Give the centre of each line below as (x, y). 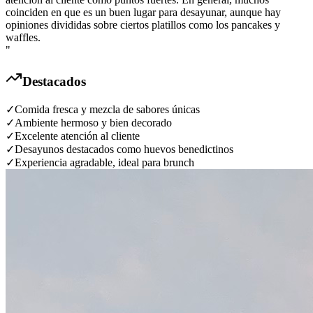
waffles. (23, 37)
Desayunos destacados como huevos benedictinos (124, 150)
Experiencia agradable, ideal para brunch (104, 163)
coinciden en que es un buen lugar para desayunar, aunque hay (143, 12)
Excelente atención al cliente (77, 136)
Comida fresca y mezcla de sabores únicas (107, 110)
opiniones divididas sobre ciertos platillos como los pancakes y (143, 24)
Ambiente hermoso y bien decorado (93, 123)
